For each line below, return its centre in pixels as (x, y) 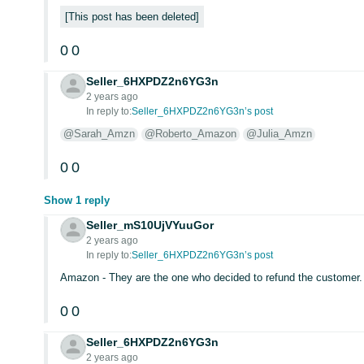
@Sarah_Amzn (100, 134)
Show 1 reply (77, 200)
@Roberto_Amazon (191, 134)
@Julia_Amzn (279, 134)
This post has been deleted (132, 17)
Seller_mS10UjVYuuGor (150, 225)
